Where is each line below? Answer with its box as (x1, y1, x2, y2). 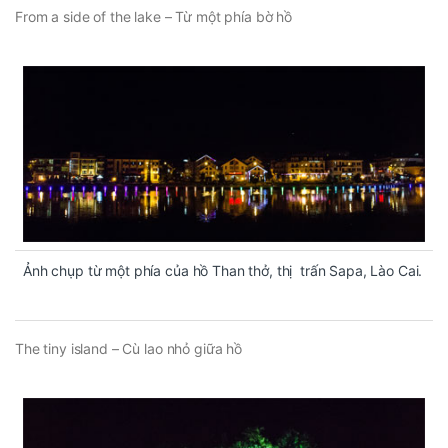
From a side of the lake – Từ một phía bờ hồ (15, 8, 292, 26)
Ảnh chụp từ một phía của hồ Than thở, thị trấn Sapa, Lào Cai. (23, 262, 423, 280)
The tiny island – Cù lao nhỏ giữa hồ (15, 340, 242, 358)
